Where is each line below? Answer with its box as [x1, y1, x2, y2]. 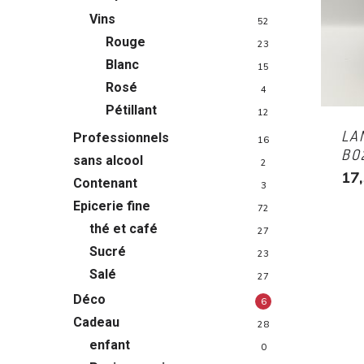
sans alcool [73, 153, 143, 168]
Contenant [73, 175, 137, 191]
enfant [89, 337, 130, 353]
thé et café [89, 221, 158, 236]
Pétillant [106, 102, 157, 118]
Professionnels [73, 130, 169, 145]
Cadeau [73, 314, 119, 330]
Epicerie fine [73, 198, 150, 214]
